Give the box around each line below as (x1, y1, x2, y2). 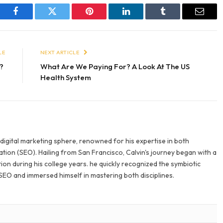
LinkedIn (125, 14, 158, 23)
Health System (40, 72, 91, 82)
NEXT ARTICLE (40, 48, 81, 56)
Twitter (51, 14, 78, 23)
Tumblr (162, 14, 189, 23)
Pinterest (88, 14, 120, 23)
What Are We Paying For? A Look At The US (40, 61, 190, 71)
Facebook (14, 14, 50, 23)
